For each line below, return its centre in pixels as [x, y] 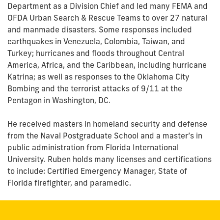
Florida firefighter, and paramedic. [69, 182]
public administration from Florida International [93, 147]
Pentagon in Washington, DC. [59, 100]
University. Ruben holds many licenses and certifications [110, 159]
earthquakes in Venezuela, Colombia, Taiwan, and [96, 41]
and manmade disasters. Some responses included [100, 29]
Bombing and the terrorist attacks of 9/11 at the [95, 88]
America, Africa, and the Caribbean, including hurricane [107, 65]
